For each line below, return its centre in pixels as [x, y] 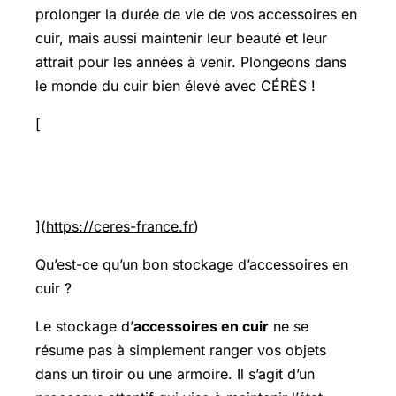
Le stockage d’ [84, 326]
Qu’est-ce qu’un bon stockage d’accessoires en [192, 264]
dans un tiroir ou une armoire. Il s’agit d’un [175, 373]
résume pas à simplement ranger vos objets [181, 350]
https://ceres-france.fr [120, 226]
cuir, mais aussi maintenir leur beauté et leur [181, 38]
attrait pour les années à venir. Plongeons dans [191, 61]
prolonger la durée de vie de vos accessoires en [196, 14]
